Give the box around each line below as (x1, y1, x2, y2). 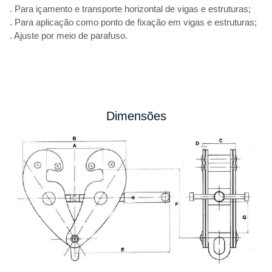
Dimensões (106, 109, 166, 123)
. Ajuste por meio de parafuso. (10, 30, 127, 41)
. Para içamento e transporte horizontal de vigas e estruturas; (10, 4, 251, 15)
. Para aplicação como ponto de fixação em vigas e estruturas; (10, 17, 257, 28)
